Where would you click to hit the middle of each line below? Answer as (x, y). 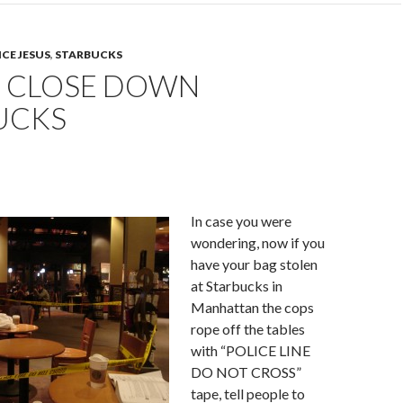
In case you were (241, 221)
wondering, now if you (258, 242)
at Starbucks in (237, 286)
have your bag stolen (254, 264)
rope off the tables (248, 329)
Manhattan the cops (252, 307)
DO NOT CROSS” (246, 372)
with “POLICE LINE (251, 350)
